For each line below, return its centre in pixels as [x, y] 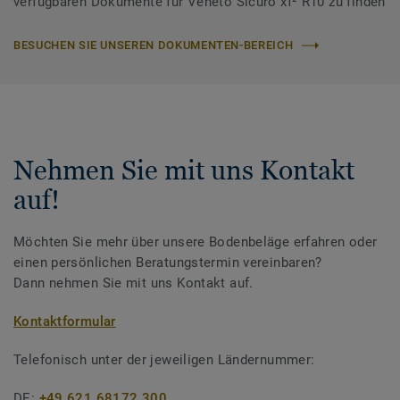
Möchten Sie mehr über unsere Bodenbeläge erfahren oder [196, 242]
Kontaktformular [65, 322]
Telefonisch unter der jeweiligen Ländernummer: [164, 360]
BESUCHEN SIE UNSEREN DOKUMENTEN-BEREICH [154, 46]
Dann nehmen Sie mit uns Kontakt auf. [133, 283]
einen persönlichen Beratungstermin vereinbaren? [168, 263]
